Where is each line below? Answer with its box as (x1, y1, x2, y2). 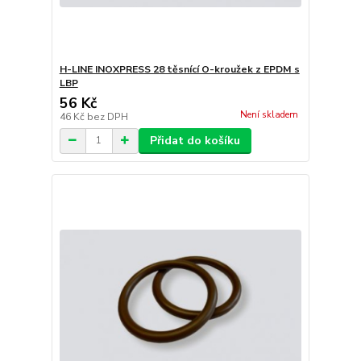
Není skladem (239, 109, 298, 122)
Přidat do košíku (149, 132, 240, 148)
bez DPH (86, 110, 128, 123)
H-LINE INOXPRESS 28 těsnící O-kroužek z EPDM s (59, 62, 300, 76)
